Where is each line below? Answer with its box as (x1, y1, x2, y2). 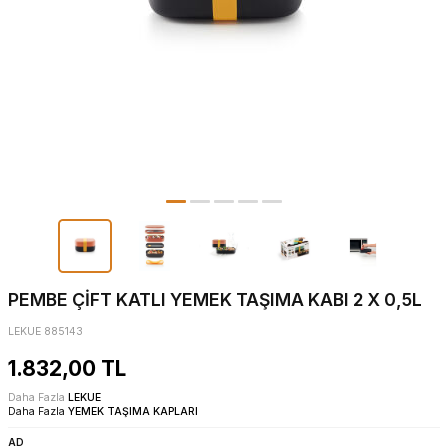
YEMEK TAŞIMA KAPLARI (68, 405, 198, 419)
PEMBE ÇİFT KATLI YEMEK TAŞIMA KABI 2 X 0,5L (8, 289, 422, 311)
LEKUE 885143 (8, 325, 83, 339)
